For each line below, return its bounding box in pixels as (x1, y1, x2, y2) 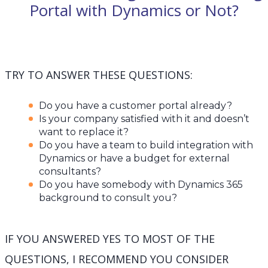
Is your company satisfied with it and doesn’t (39, 113, 249, 125)
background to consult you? (39, 192, 177, 204)
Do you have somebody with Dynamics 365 (39, 179, 243, 191)
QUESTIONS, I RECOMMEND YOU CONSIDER (5, 252, 229, 267)
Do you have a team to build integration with (39, 139, 253, 151)
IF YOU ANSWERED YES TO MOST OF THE (5, 232, 215, 246)
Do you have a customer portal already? (39, 100, 232, 112)
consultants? (39, 166, 101, 178)
